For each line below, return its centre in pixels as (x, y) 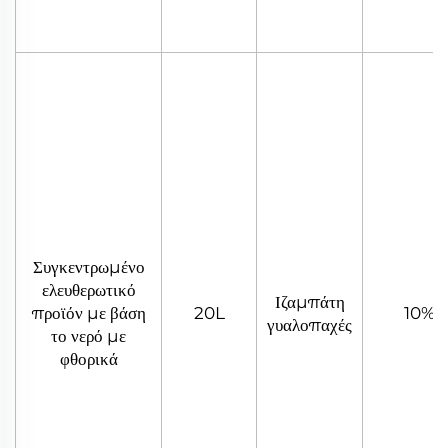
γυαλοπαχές (309, 324)
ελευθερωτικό (88, 289)
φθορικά (88, 358)
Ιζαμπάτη (309, 301)
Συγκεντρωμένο (88, 266)
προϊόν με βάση (88, 312)
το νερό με (88, 335)
